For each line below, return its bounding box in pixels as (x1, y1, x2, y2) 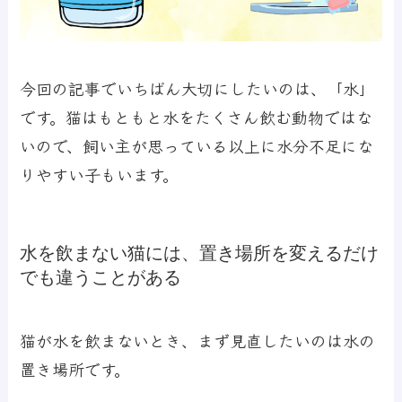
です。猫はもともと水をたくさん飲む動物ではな (20, 104, 373, 128)
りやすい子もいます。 (20, 162, 179, 186)
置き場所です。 (20, 356, 131, 380)
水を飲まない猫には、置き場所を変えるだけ (20, 243, 380, 264)
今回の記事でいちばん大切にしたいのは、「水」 (20, 75, 376, 100)
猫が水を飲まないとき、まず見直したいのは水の (20, 328, 376, 352)
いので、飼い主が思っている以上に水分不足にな (20, 133, 374, 157)
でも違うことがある (20, 267, 182, 288)
